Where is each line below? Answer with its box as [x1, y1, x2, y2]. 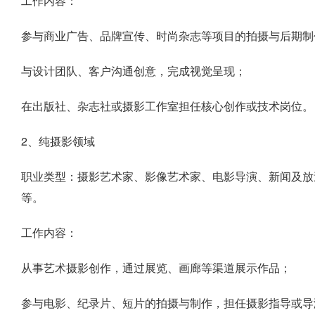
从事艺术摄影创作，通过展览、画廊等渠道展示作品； [21, 259, 291, 276]
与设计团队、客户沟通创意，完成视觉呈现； [21, 63, 246, 79]
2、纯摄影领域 [21, 133, 95, 149]
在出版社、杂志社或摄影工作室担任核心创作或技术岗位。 [21, 98, 314, 114]
